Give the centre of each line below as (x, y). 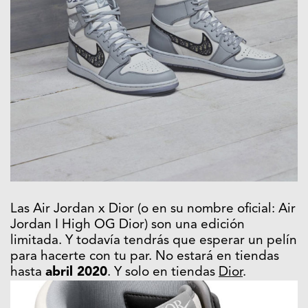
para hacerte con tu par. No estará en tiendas (145, 256)
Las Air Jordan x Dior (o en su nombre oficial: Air (153, 209)
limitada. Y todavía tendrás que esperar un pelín (154, 241)
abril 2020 (76, 272)
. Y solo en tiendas (163, 272)
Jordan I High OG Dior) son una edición (128, 225)
